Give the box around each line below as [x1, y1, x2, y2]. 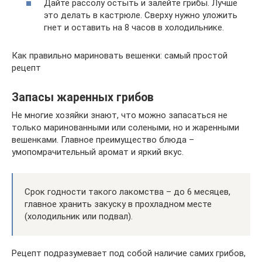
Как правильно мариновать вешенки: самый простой [12, 50, 227, 61]
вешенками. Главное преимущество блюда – [12, 135, 194, 145]
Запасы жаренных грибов [12, 91, 154, 105]
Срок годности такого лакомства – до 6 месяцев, [25, 187, 230, 197]
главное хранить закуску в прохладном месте [25, 199, 212, 209]
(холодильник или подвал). [25, 211, 133, 222]
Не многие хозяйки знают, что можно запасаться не [12, 110, 227, 120]
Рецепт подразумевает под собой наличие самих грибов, [12, 248, 246, 258]
